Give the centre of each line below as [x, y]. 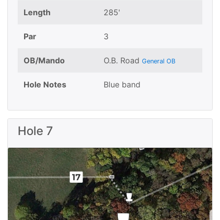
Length [37, 12]
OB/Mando [44, 60]
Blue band [122, 84]
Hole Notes [45, 84]
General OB [159, 61]
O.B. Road [123, 60]
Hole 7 [35, 131]
